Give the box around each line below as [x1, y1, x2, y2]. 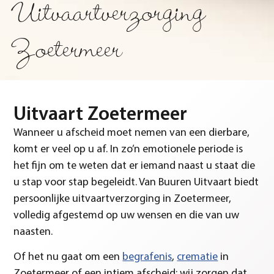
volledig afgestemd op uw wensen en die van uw [13, 209, 240, 221]
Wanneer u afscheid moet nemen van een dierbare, [13, 127, 250, 139]
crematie [177, 251, 218, 263]
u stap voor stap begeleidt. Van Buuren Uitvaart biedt [13, 176, 259, 188]
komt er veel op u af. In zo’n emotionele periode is [13, 143, 243, 155]
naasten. [13, 226, 53, 238]
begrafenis [122, 251, 172, 263]
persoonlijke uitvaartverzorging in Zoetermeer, [13, 193, 232, 205]
